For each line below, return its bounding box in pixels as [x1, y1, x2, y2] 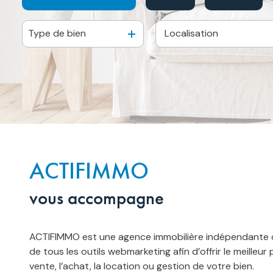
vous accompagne [29, 185, 164, 210]
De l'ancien [50, 27, 91, 38]
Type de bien [28, 27, 86, 40]
